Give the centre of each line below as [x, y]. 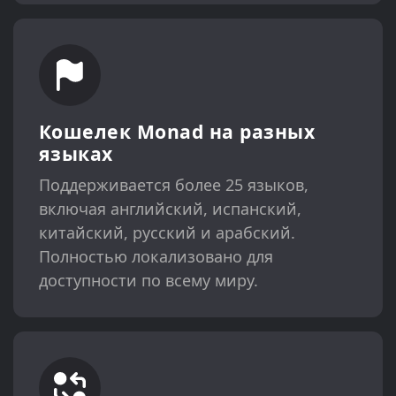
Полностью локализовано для [156, 256]
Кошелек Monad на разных [177, 131]
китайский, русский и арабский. [167, 232]
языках [76, 153]
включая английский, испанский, [170, 208]
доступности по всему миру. [148, 280]
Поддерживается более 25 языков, [173, 184]
